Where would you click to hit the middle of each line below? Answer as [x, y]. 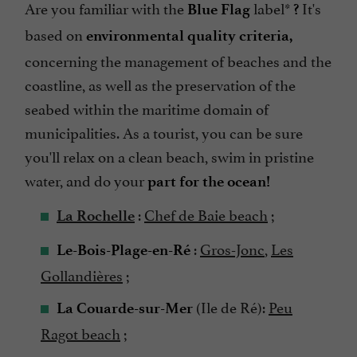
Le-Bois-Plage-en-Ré [124, 249]
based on [55, 33]
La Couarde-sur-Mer [125, 308]
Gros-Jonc [232, 247]
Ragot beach [80, 332]
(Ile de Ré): [231, 306]
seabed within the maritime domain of [147, 107]
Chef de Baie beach [206, 213]
